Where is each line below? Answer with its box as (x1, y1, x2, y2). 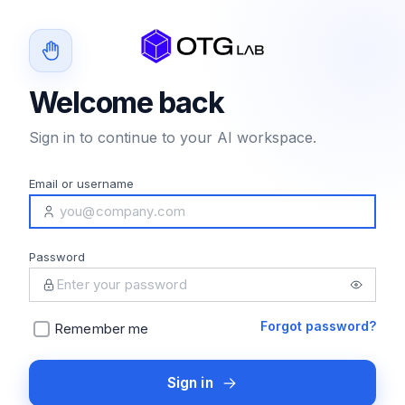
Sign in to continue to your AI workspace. (29, 128, 316, 146)
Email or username (29, 176, 134, 191)
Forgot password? (260, 318, 376, 334)
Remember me (54, 320, 149, 337)
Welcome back (29, 85, 224, 120)
